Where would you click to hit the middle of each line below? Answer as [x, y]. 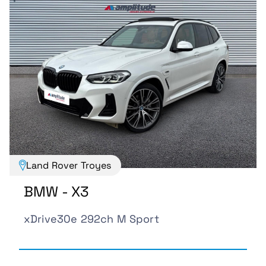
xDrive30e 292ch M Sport [91, 219]
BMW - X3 [57, 192]
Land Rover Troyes [69, 166]
